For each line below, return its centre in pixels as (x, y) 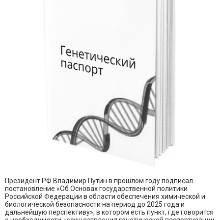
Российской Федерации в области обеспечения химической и (105, 197)
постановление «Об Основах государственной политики (96, 189)
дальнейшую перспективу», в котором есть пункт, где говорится (109, 212)
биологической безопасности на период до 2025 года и (95, 205)
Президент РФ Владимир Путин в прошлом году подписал (99, 181)
